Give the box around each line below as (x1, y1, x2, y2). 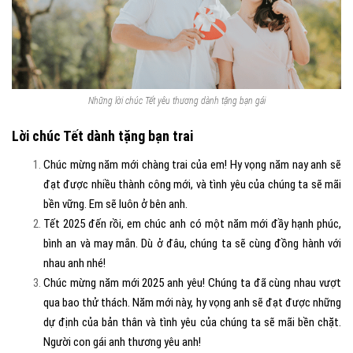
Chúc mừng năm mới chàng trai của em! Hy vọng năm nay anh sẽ (43, 157, 341, 172)
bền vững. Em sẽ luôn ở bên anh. (43, 196, 188, 211)
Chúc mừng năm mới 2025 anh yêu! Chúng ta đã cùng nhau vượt (43, 275, 341, 290)
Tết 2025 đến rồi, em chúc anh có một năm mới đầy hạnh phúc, (43, 216, 341, 231)
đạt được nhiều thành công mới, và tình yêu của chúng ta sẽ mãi (43, 176, 341, 191)
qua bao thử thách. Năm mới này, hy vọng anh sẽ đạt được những (43, 295, 341, 310)
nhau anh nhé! (43, 255, 106, 270)
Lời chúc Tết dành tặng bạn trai (12, 127, 193, 144)
